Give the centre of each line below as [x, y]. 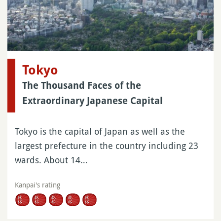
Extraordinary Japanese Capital [92, 101]
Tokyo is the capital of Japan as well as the [100, 131]
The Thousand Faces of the [82, 86]
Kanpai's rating [37, 185]
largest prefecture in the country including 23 [107, 146]
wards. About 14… [51, 160]
